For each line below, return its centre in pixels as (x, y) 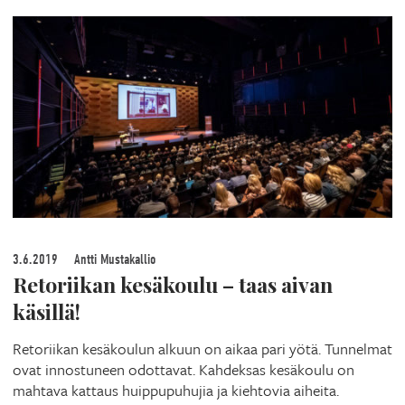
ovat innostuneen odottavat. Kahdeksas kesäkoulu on (184, 369)
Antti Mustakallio (113, 259)
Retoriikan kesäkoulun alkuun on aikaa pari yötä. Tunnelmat (202, 348)
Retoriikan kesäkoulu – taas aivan (173, 284)
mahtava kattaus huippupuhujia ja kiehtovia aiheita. (176, 390)
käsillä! (47, 311)
